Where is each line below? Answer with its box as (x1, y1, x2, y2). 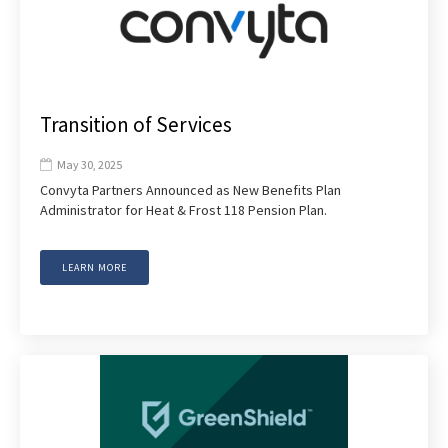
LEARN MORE (62, 260, 127, 274)
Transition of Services (40, 110, 232, 138)
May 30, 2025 (57, 156, 122, 172)
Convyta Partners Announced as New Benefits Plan (40, 180, 341, 199)
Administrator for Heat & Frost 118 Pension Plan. (40, 200, 327, 219)
